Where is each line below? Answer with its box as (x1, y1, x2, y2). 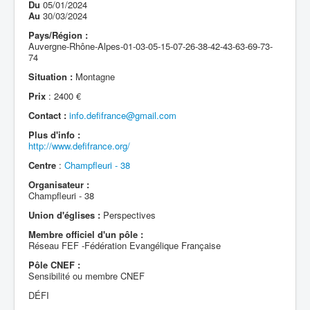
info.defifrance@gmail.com (69, 109, 176, 122)
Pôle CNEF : (28, 258, 80, 271)
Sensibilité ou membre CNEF (28, 269, 145, 282)
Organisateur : (28, 178, 89, 191)
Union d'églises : (28, 208, 100, 221)
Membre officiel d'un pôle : (28, 228, 143, 241)
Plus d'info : (28, 128, 80, 141)
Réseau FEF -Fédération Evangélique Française (28, 239, 221, 252)
